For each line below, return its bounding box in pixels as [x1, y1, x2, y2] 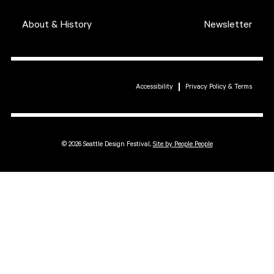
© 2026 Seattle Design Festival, [61, 140, 153, 148]
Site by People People [152, 140, 213, 148]
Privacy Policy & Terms [185, 83, 252, 91]
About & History [22, 18, 92, 31]
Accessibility [136, 83, 173, 91]
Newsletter [204, 18, 252, 31]
